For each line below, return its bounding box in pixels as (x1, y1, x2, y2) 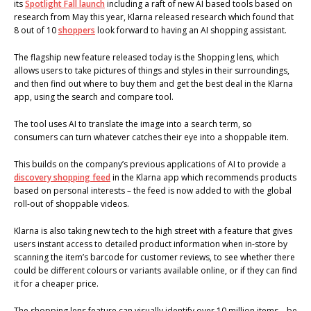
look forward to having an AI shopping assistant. (95, 24, 287, 36)
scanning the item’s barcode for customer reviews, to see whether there (14, 251, 295, 263)
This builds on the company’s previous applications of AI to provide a (14, 158, 286, 170)
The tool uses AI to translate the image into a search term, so (14, 117, 252, 130)
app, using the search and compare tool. (14, 90, 174, 103)
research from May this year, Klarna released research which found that (14, 10, 294, 23)
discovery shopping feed (14, 171, 110, 183)
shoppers (58, 24, 95, 36)
